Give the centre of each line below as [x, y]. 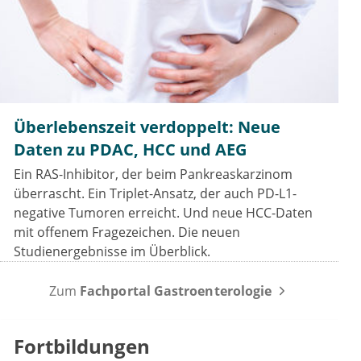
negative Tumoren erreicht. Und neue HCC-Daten [163, 213]
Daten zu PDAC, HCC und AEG [130, 150]
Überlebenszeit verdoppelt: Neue [147, 127]
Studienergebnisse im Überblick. [112, 252]
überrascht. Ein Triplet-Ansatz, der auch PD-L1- [155, 194]
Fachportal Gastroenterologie [176, 291]
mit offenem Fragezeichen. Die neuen [127, 232]
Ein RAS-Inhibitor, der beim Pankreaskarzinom [153, 174]
